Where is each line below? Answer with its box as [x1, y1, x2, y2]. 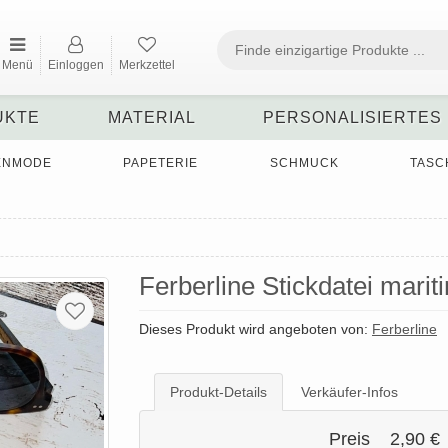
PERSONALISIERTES [263, 109, 443, 126]
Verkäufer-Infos [301, 384, 398, 401]
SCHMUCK [269, 156, 339, 170]
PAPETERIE [123, 156, 199, 170]
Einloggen [47, 58, 104, 72]
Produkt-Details [170, 384, 267, 401]
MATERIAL [107, 109, 196, 126]
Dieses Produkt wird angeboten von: [139, 321, 372, 338]
